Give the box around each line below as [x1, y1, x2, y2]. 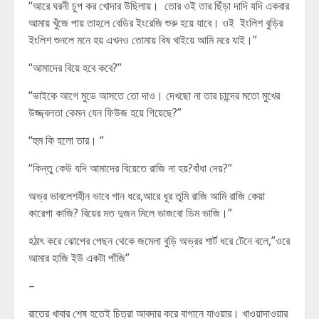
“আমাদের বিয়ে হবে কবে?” [28, 60, 122, 75]
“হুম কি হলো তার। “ [28, 132, 104, 148]
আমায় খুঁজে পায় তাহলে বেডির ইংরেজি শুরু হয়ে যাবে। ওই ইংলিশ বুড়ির [28, 15, 283, 31]
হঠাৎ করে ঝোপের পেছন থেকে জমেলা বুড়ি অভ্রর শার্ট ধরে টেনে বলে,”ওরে [28, 233, 290, 249]
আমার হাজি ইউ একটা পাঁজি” [28, 250, 130, 266]
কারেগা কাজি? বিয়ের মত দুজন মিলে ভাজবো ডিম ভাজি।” [28, 205, 232, 221]
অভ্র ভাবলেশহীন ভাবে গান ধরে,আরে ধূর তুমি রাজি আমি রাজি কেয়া [28, 188, 265, 204]
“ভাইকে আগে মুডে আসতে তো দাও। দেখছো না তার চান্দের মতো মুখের [28, 88, 280, 103]
